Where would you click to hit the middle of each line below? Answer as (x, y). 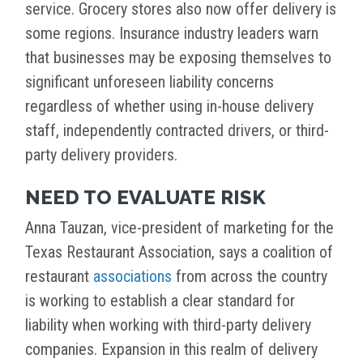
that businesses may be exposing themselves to (178, 58)
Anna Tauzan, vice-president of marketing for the (179, 228)
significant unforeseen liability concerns (149, 82)
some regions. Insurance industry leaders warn (172, 34)
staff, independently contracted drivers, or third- (177, 131)
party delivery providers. (101, 155)
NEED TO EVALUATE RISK (145, 198)
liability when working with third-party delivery (168, 325)
